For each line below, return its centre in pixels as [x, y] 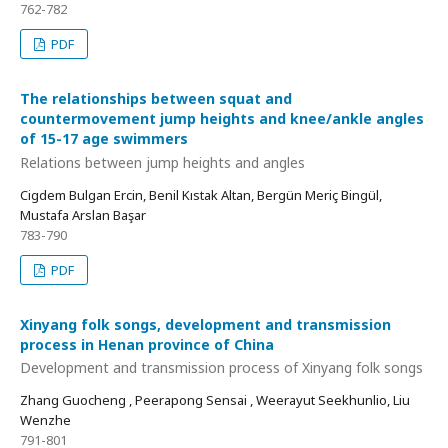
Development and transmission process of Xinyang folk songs [221, 367]
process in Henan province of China [147, 344]
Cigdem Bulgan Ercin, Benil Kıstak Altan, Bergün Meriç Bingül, [201, 194]
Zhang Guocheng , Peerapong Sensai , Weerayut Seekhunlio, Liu [215, 400]
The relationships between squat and [156, 98]
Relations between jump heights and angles [162, 162]
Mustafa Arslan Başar [83, 214]
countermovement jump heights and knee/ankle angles [222, 118]
